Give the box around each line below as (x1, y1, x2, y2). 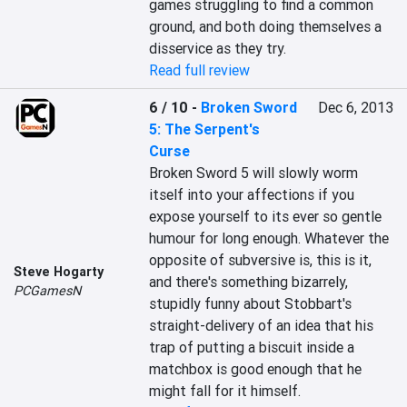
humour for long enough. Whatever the (149, 229, 390, 247)
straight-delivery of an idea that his (149, 316, 374, 334)
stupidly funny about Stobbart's (149, 294, 352, 313)
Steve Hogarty (14, 263, 104, 280)
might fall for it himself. (149, 382, 302, 400)
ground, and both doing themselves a (149, 17, 382, 35)
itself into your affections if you (149, 185, 355, 203)
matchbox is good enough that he (149, 360, 362, 378)
